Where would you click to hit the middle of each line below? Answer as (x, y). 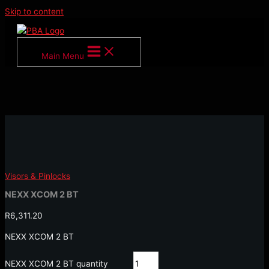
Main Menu (63, 56)
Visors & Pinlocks (38, 176)
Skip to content (34, 11)
